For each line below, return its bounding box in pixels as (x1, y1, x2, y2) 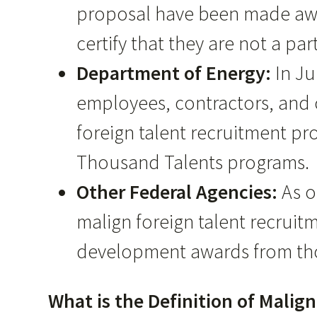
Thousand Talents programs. (76, 149, 309, 175)
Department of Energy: (76, 59, 275, 86)
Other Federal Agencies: (76, 178, 282, 204)
